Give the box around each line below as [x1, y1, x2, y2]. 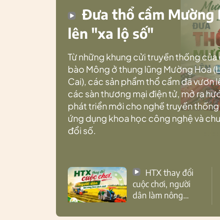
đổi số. [68, 124, 96, 136]
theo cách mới [133, 200, 183, 212]
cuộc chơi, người [133, 178, 191, 189]
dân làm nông [133, 189, 183, 200]
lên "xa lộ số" [68, 24, 154, 42]
